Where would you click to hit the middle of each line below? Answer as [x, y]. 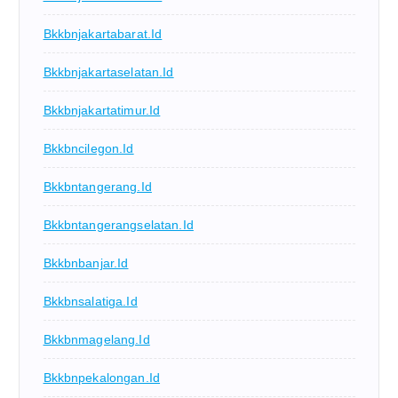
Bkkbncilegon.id [88, 148]
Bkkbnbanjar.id [86, 263]
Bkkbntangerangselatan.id [118, 224]
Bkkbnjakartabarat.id [103, 33]
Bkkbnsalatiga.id [90, 301]
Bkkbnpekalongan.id [102, 377]
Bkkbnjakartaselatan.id [108, 72]
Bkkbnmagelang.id [96, 339]
